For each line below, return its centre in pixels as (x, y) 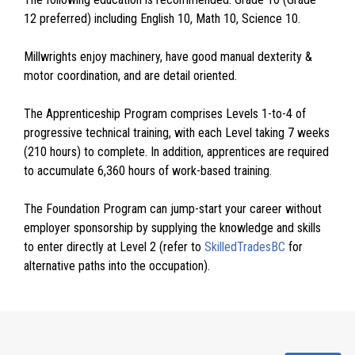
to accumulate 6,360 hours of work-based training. (148, 170)
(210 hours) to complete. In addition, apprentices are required (176, 151)
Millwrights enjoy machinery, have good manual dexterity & (168, 56)
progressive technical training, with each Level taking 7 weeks (177, 132)
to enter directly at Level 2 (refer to (114, 246)
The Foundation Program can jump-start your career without (173, 208)
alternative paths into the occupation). (117, 265)
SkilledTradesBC (245, 246)
